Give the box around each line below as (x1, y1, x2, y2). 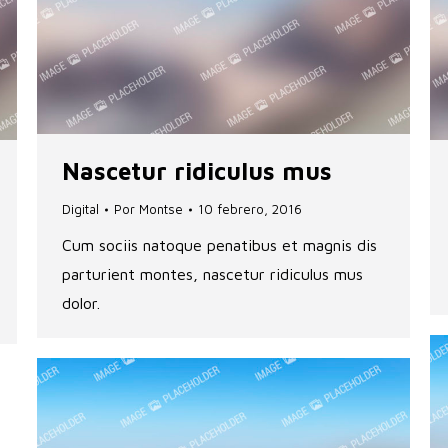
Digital (62, 201, 99, 218)
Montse (139, 201, 183, 218)
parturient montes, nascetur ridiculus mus (62, 265, 363, 284)
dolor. (62, 294, 100, 313)
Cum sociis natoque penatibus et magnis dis (62, 236, 377, 255)
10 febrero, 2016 (198, 201, 302, 218)
